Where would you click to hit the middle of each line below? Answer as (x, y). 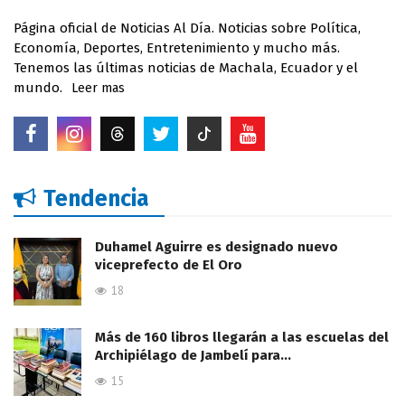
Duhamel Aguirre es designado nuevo (217, 246)
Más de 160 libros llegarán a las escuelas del (242, 337)
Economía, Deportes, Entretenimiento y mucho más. (177, 47)
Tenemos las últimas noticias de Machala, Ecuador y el (186, 67)
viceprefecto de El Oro (169, 264)
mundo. (38, 87)
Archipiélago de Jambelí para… (193, 355)
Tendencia (96, 198)
